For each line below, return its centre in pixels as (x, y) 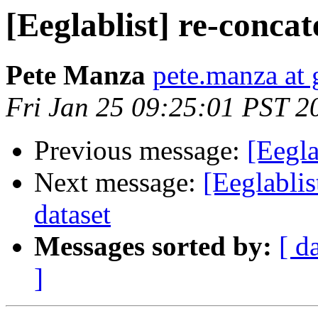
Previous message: (141, 150)
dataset (72, 214)
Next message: (119, 182)
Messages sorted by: (153, 246)
